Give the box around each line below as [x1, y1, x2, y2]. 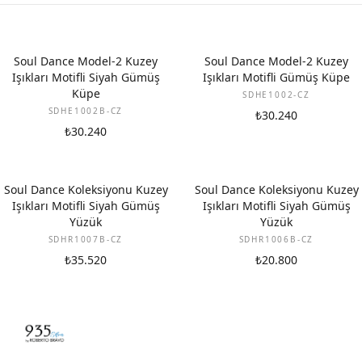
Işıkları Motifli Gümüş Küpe [203, 69, 350, 85]
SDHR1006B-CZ [238, 234, 314, 245]
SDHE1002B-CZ [48, 105, 124, 116]
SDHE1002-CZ [242, 89, 310, 100]
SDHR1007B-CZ [48, 234, 124, 245]
